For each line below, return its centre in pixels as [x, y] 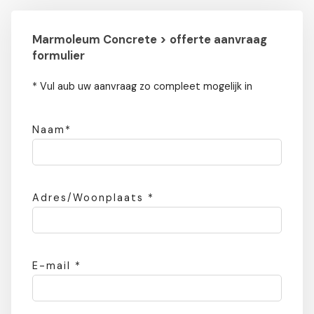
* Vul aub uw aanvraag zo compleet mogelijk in [142, 87]
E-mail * [57, 266]
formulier [59, 56]
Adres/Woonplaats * [93, 198]
